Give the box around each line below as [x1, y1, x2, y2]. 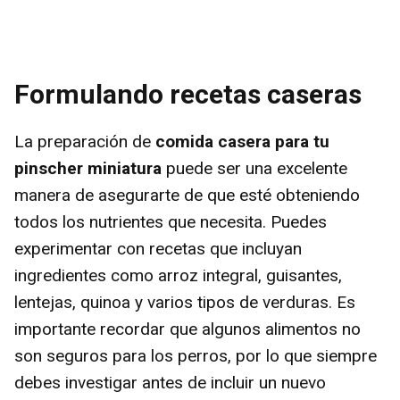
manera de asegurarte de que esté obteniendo [14, 185, 360, 205]
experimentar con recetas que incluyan [14, 238, 302, 259]
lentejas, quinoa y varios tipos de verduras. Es [14, 292, 355, 312]
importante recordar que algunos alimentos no [14, 319, 361, 339]
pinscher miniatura [14, 158, 162, 179]
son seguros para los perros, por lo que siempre [14, 346, 377, 366]
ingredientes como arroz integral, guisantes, [14, 265, 342, 286]
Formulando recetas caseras [14, 79, 362, 110]
